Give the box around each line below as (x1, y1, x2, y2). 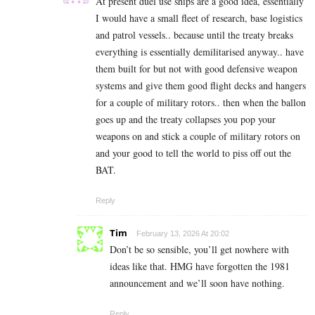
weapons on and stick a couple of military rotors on (96, 129, 300, 143)
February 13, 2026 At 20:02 (136, 229, 229, 238)
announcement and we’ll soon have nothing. (110, 276, 285, 290)
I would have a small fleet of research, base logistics (96, 11, 302, 25)
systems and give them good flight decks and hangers (96, 78, 306, 92)
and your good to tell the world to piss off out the (96, 146, 291, 160)
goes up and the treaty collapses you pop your (96, 112, 276, 126)
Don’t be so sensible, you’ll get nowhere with (110, 242, 289, 256)
